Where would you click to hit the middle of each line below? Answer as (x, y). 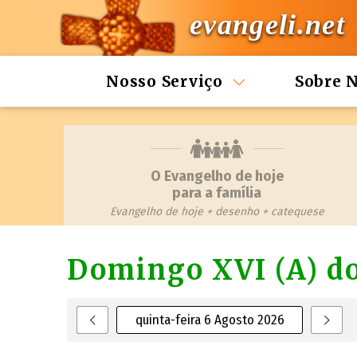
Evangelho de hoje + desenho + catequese (217, 212)
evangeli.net (267, 25)
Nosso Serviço (165, 81)
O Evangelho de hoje (217, 176)
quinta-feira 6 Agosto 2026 (210, 320)
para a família (217, 193)
